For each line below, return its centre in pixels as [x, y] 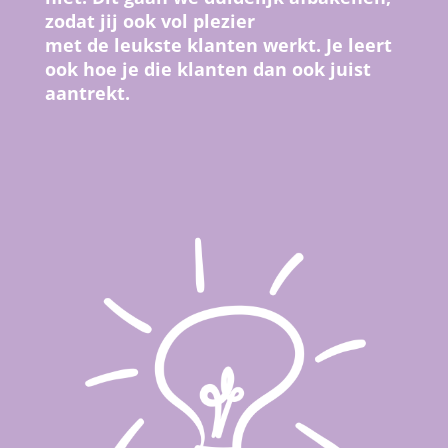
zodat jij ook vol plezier [149, 20]
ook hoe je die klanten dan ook [187, 68]
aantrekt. [87, 92]
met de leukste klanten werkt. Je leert [218, 44]
